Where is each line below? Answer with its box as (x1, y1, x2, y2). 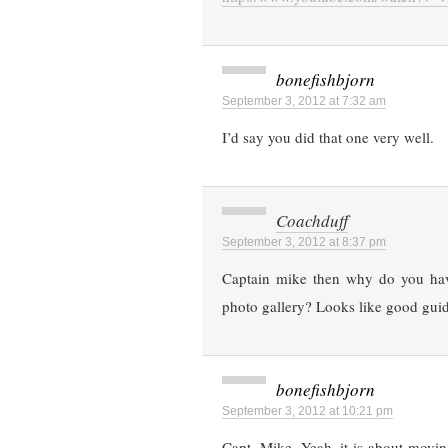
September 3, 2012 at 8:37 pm (222, 235, 386, 250)
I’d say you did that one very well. (222, 127, 434, 148)
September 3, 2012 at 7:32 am (222, 94, 386, 109)
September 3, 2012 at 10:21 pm (222, 404, 393, 419)
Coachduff (276, 209, 348, 233)
